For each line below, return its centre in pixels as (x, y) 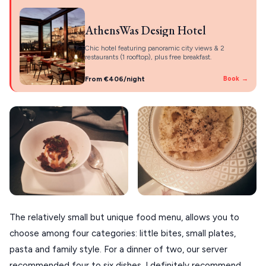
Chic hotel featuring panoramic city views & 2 (155, 48)
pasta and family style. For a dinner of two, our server (118, 249)
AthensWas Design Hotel (145, 30)
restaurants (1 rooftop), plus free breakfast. (148, 57)
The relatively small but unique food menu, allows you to (124, 217)
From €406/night (115, 79)
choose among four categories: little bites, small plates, (123, 233)
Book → (235, 78)
